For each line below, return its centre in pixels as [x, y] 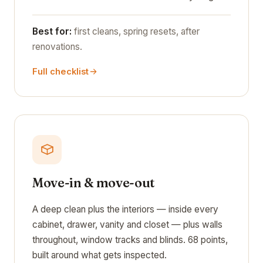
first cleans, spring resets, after [136, 31]
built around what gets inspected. [100, 255]
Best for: [52, 31]
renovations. [57, 46]
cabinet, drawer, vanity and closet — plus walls [127, 224]
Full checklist [60, 71]
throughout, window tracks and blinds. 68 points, [130, 240]
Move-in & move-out [94, 183]
